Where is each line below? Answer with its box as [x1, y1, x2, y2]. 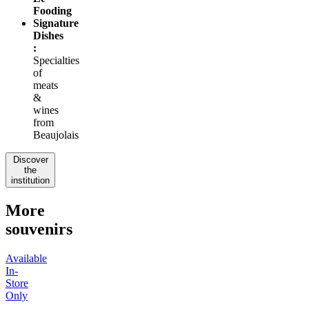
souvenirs [6, 219, 72, 238]
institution [11, 175, 50, 186]
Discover [12, 154, 48, 165]
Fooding [33, 4, 72, 17]
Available [6, 252, 47, 264]
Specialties [33, 54, 79, 66]
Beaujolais [33, 128, 79, 141]
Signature [33, 17, 79, 29]
